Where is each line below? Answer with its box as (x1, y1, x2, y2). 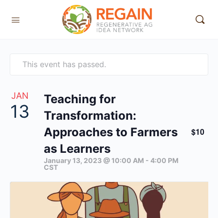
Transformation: (44, 109, 136, 123)
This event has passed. (22, 59, 106, 69)
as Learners (44, 142, 110, 156)
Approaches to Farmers (44, 125, 178, 139)
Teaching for (44, 92, 116, 106)
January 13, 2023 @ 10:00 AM (44, 156, 144, 164)
